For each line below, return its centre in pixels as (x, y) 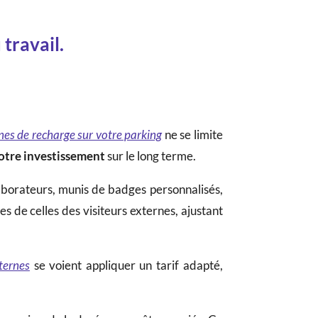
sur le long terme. (152, 155)
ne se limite (192, 134)
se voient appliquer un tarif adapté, (126, 265)
